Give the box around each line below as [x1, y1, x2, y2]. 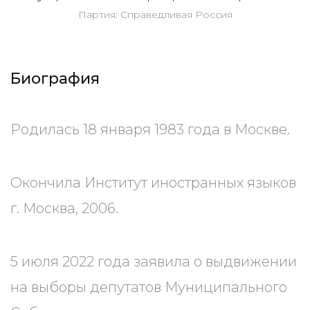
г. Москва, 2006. [10, 200, 118, 217]
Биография [10, 69, 100, 88]
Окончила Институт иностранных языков [10, 174, 296, 191]
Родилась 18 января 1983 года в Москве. [10, 121, 290, 138]
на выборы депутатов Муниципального [10, 279, 287, 295]
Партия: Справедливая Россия [77, 8, 232, 21]
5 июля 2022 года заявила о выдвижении [10, 253, 297, 270]
